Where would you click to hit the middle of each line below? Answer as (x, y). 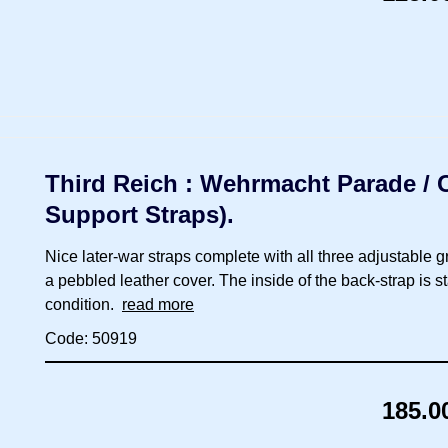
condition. (83, 304)
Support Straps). (139, 214)
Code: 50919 (91, 338)
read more (158, 304)
